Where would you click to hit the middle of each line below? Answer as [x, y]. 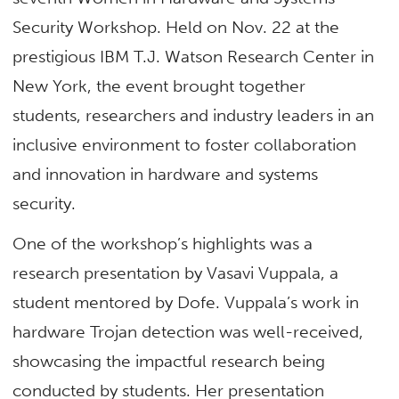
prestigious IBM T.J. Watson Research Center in [194, 56]
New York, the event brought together [159, 85]
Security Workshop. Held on [122, 27]
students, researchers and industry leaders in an [194, 115]
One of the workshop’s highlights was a [163, 244]
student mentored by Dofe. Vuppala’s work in [186, 302]
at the [318, 27]
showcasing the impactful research [148, 361]
